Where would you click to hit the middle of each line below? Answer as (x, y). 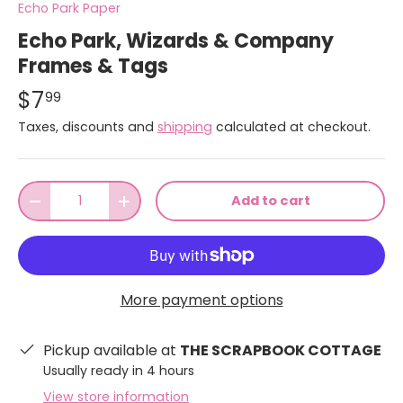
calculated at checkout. (291, 127)
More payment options (201, 300)
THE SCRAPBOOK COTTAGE (281, 351)
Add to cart (270, 201)
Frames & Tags (93, 67)
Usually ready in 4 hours (119, 371)
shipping (185, 127)
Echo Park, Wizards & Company (176, 41)
